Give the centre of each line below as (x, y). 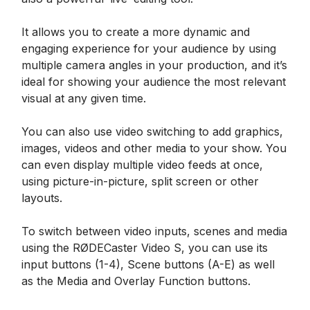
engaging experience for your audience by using (149, 48)
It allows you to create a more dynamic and (136, 32)
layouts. (42, 198)
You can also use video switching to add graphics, (152, 131)
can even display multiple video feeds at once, (142, 165)
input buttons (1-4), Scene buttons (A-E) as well (148, 264)
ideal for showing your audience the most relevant (154, 82)
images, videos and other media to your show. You (154, 148)
